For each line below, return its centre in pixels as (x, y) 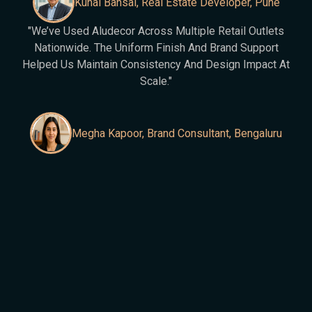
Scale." (156, 81)
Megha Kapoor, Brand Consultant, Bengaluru (177, 133)
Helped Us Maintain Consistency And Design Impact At (156, 64)
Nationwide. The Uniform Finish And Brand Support (156, 48)
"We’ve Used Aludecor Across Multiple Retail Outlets (156, 31)
